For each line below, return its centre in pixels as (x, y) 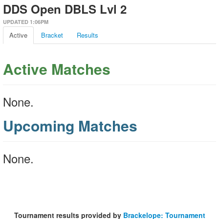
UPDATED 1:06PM (26, 22)
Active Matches (57, 69)
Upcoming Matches (70, 125)
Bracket (52, 35)
